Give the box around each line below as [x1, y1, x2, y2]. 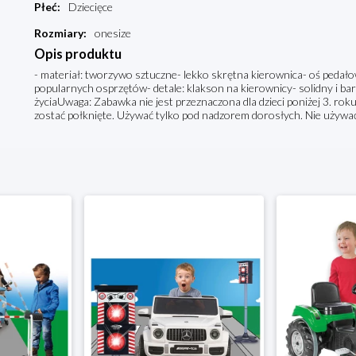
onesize [94, 26, 131, 41]
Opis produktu [33, 46, 122, 62]
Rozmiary [33, 26, 83, 41]
